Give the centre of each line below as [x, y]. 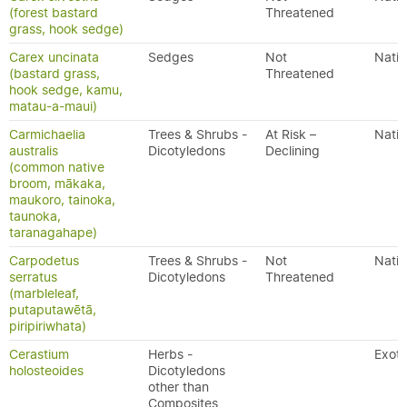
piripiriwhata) [48, 326]
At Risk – [291, 134]
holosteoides [46, 371]
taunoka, [35, 216]
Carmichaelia [47, 134]
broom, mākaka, [57, 184]
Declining [293, 151]
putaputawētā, [53, 310]
